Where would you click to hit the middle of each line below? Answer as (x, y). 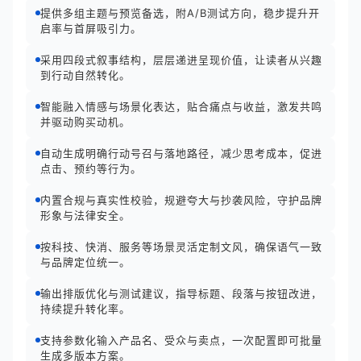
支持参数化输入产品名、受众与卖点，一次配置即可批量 (181, 340)
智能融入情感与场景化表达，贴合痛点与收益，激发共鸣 (181, 106)
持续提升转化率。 (85, 309)
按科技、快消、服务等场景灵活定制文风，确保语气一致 (181, 247)
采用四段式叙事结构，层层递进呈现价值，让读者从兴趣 (181, 60)
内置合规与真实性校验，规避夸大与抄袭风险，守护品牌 (181, 200)
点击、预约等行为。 (91, 168)
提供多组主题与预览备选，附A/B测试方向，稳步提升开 (180, 13)
